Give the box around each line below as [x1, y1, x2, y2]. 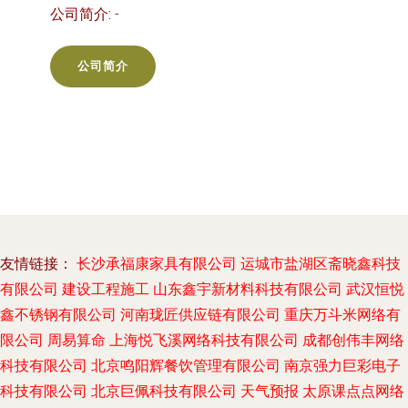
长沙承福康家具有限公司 [76, 255, 237, 272]
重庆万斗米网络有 [284, 306, 401, 323]
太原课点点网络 [302, 382, 404, 400]
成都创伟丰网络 [302, 331, 404, 349]
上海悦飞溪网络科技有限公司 [109, 331, 299, 349]
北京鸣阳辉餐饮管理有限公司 [91, 357, 280, 374]
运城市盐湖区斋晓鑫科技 [240, 255, 401, 272]
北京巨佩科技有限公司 [91, 382, 237, 400]
